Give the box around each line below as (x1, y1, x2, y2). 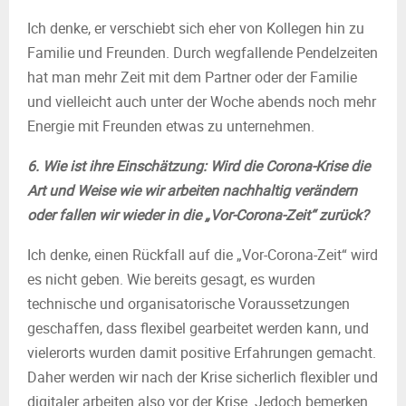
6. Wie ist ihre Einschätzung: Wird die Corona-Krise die (27, 156, 370, 176)
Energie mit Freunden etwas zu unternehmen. (27, 116, 314, 136)
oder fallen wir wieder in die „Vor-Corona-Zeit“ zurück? (27, 205, 369, 225)
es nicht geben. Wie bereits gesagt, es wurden (27, 269, 315, 289)
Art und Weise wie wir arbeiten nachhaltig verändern (27, 180, 357, 200)
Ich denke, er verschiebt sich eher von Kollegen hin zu (27, 18, 364, 38)
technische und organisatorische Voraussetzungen (27, 294, 350, 314)
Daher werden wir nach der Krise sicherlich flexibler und (27, 367, 378, 387)
